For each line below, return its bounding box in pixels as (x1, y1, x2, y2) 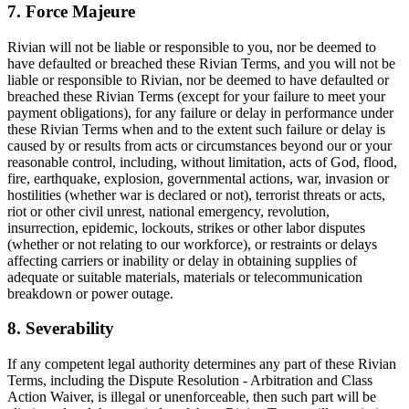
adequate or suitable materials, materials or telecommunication (7, 268, 362, 285)
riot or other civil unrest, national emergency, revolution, (7, 203, 330, 219)
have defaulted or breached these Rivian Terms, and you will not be (7, 55, 395, 71)
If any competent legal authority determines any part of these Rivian (7, 356, 396, 372)
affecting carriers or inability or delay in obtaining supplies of (7, 252, 357, 268)
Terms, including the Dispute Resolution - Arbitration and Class (7, 372, 372, 388)
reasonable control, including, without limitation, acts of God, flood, (7, 153, 397, 170)
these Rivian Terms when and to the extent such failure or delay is (7, 121, 385, 137)
